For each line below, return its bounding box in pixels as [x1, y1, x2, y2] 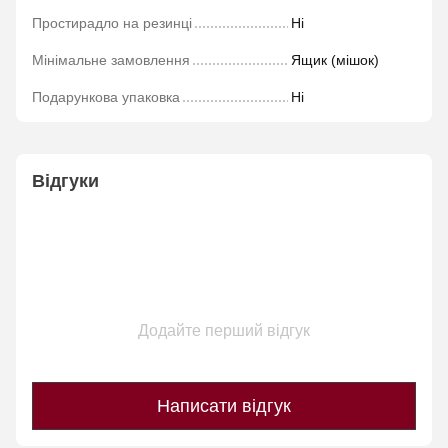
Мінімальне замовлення [32, 52, 190, 68]
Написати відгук [157, 395, 291, 416]
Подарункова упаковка [32, 89, 180, 105]
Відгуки [32, 171, 99, 191]
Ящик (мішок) [291, 52, 379, 68]
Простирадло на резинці [32, 15, 192, 31]
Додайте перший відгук [138, 322, 310, 339]
